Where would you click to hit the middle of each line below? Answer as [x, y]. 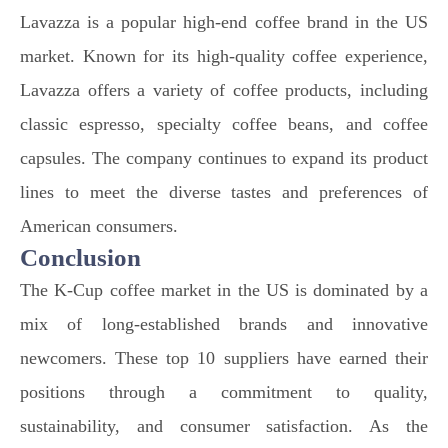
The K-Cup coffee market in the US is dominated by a [224, 290]
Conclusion [80, 257]
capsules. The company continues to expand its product [224, 158]
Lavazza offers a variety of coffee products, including [224, 90]
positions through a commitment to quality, [224, 392]
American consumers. [99, 226]
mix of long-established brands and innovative [224, 324]
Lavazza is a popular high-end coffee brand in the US [224, 22]
